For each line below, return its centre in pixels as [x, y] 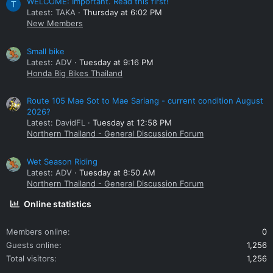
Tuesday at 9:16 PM [116, 62]
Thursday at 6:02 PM [122, 12]
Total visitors [30, 259]
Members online [37, 232]
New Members [55, 23]
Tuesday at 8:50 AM [117, 173]
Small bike [46, 51]
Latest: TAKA [51, 12]
